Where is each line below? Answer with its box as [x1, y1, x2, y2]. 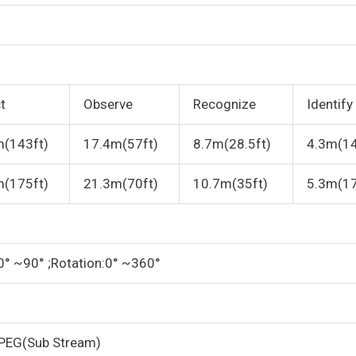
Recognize [193, 96, 256, 113]
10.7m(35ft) [193, 176, 268, 192]
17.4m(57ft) [83, 136, 158, 153]
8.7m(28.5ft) [193, 136, 271, 153]
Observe [83, 96, 133, 113]
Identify [307, 96, 353, 113]
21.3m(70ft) [83, 176, 158, 192]
